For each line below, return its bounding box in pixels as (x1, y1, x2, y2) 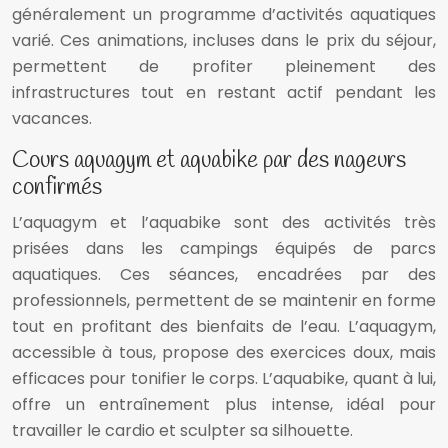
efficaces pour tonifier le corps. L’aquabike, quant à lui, (12, 367, 436, 391)
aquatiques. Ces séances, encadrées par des (12, 263, 436, 287)
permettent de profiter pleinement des (12, 55, 436, 79)
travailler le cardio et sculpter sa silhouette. (12, 419, 353, 443)
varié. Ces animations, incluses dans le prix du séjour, (12, 29, 436, 53)
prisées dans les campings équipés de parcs (12, 237, 436, 261)
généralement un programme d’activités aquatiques (12, 3, 436, 27)
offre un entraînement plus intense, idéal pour (12, 393, 436, 417)
